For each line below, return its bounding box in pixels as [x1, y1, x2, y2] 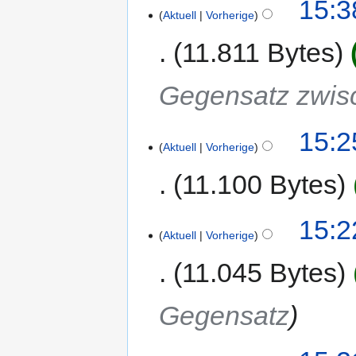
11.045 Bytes [182, 257, 338, 288]
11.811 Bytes [182, 37, 335, 68]
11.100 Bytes [182, 168, 338, 199]
